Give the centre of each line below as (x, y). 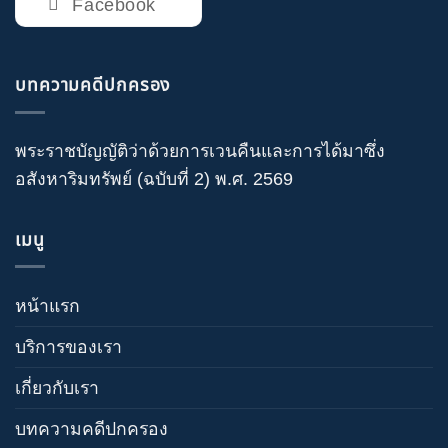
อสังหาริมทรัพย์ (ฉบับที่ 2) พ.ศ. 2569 (154, 179)
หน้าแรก (47, 305)
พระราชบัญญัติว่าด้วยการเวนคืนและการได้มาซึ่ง (200, 151)
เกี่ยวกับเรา (57, 387)
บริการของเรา (68, 346)
